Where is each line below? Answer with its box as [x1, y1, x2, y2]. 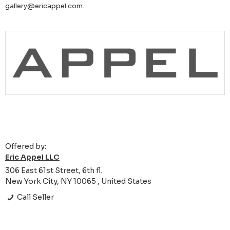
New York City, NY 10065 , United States [5, 177, 151, 186]
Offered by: [5, 142, 46, 151]
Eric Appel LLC [5, 152, 60, 162]
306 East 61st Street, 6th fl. [5, 166, 102, 176]
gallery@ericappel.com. [5, 2, 84, 11]
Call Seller [15, 193, 54, 202]
